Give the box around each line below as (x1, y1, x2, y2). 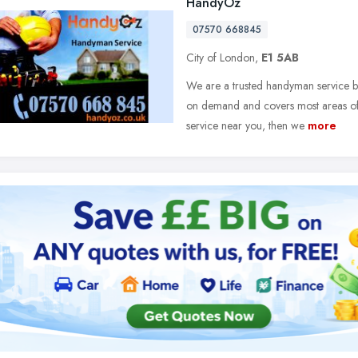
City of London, (186, 50, 261, 66)
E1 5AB (261, 50, 299, 66)
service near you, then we (186, 117, 304, 133)
